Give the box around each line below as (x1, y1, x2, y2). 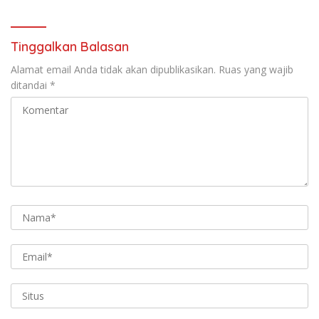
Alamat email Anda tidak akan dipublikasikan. (11, 62, 216, 76)
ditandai (11, 78, 50, 92)
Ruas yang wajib (219, 62, 293, 76)
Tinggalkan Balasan (11, 38, 129, 55)
